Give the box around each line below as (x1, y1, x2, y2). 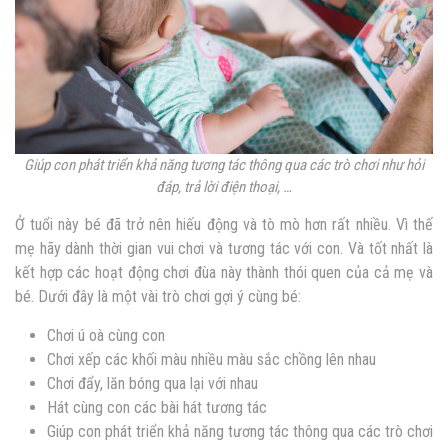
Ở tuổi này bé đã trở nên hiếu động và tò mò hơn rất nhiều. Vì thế (15, 215, 433, 235)
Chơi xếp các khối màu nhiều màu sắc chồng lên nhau (47, 350, 376, 370)
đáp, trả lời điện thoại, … (156, 178, 292, 197)
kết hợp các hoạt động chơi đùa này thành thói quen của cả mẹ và (15, 263, 433, 283)
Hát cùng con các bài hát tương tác (47, 398, 267, 418)
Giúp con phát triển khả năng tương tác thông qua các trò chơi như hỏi (24, 156, 424, 175)
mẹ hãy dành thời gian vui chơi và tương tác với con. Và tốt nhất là (15, 239, 433, 259)
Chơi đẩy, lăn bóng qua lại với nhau (47, 374, 258, 394)
